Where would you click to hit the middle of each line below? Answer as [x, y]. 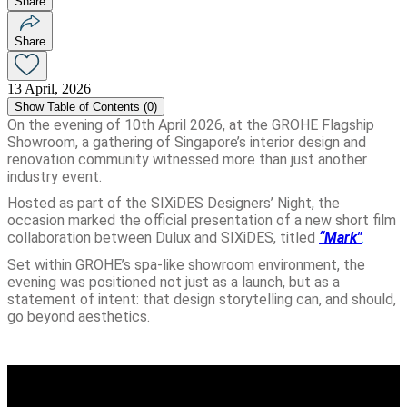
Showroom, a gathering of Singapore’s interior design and [187, 142]
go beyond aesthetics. [79, 317]
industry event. [55, 176]
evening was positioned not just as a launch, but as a [174, 283]
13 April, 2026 [49, 88]
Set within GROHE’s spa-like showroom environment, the [186, 265]
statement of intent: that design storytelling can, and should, [202, 300]
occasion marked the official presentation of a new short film [202, 221]
